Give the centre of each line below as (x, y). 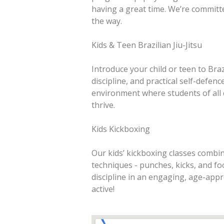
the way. (107, 21)
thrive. (103, 105)
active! (103, 189)
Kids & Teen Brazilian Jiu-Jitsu (147, 45)
